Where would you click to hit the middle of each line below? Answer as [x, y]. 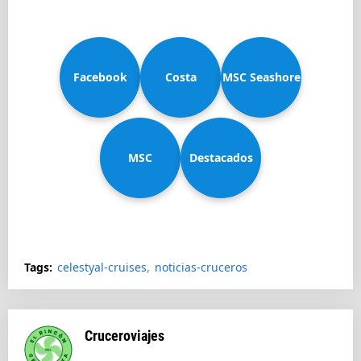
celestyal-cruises [102, 267]
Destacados [221, 158]
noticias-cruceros [201, 267]
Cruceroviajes [124, 336]
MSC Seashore [261, 77]
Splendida [140, 238]
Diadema [180, 158]
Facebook [100, 77]
